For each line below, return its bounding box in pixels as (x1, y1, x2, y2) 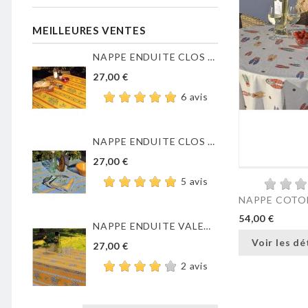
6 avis (181, 91, 208, 103)
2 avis (181, 260, 208, 272)
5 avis (181, 175, 208, 188)
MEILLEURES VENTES (32, 24, 146, 37)
